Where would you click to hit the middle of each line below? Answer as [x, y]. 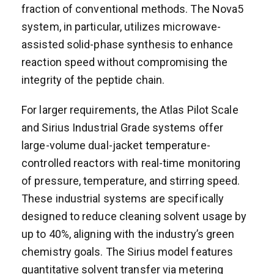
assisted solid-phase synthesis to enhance [128, 44]
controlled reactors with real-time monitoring [131, 163]
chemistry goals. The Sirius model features [128, 251]
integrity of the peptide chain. [93, 80]
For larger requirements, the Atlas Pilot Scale [130, 109]
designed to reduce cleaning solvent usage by [134, 216]
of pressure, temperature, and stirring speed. [131, 180]
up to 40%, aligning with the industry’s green [128, 234]
